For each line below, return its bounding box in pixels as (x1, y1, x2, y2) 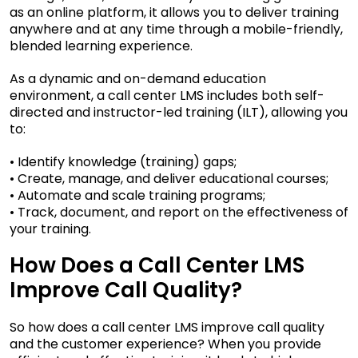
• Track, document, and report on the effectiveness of (10, 202, 348, 221)
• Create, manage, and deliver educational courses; (10, 169, 328, 188)
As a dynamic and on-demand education (10, 69, 266, 88)
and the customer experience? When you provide (10, 334, 321, 353)
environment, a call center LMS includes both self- (10, 86, 324, 105)
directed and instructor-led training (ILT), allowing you (10, 102, 348, 121)
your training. (10, 219, 91, 238)
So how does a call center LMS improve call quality (10, 317, 324, 336)
